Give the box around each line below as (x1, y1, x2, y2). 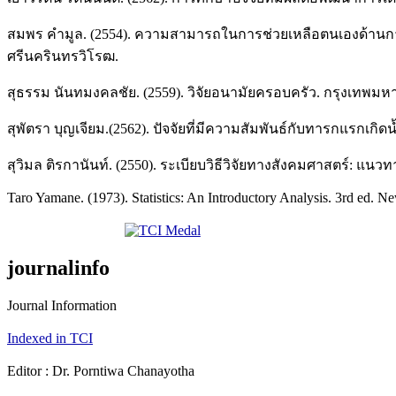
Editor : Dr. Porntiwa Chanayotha (7, 362, 194, 378)
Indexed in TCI (7, 330, 93, 346)
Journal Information (7, 297, 117, 313)
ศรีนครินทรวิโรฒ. (7, 48, 118, 64)
